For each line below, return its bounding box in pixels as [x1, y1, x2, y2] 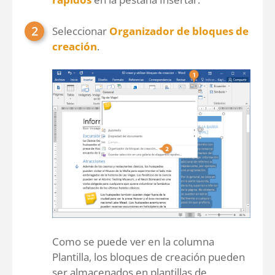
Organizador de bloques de [109, 23, 249, 38]
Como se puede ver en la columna [52, 234, 214, 249]
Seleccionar [52, 23, 109, 38]
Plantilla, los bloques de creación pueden [52, 250, 245, 264]
